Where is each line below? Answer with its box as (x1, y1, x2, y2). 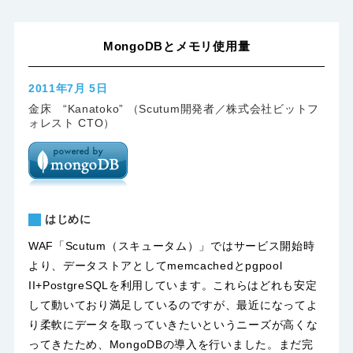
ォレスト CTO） (28, 117, 116, 130)
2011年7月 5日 (28, 82, 108, 95)
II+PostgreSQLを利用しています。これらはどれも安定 (28, 278, 318, 292)
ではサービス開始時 (210, 239, 315, 252)
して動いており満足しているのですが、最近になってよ (28, 298, 318, 311)
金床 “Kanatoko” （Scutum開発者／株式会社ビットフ (28, 102, 319, 116)
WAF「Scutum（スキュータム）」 (28, 239, 211, 252)
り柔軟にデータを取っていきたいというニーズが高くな (28, 318, 318, 331)
